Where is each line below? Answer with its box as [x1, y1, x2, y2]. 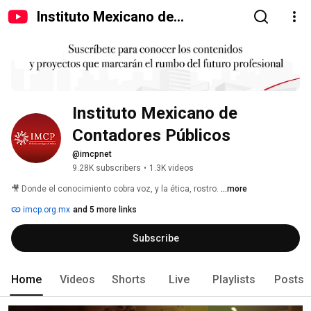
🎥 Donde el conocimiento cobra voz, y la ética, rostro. [11, 184, 221, 194]
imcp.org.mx [21, 205, 70, 215]
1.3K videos [149, 163, 194, 174]
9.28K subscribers [72, 163, 141, 174]
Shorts [112, 273, 146, 287]
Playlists [212, 273, 255, 287]
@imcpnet [72, 149, 112, 160]
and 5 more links [73, 205, 137, 215]
